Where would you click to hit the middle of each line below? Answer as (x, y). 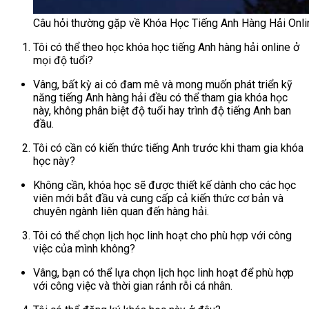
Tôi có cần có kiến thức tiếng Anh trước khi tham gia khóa (168, 148)
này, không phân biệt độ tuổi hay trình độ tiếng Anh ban (162, 111)
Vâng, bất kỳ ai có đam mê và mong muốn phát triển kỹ (163, 85)
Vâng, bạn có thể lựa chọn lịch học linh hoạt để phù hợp (163, 273)
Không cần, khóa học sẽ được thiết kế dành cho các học (165, 186)
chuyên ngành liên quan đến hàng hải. (121, 212)
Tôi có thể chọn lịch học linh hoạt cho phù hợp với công (162, 236)
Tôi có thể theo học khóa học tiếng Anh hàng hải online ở (166, 48)
